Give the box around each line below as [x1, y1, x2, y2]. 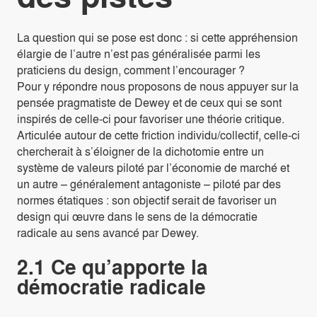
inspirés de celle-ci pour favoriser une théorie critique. [17, 110, 284, 127]
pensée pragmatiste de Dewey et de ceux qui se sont [17, 94, 282, 111]
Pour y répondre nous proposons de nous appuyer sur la [17, 78, 299, 95]
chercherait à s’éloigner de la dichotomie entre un [17, 143, 264, 160]
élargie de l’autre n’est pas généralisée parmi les [17, 45, 260, 62]
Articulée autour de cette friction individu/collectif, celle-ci [17, 127, 300, 144]
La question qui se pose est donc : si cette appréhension [17, 29, 298, 46]
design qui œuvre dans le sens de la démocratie [17, 208, 258, 225]
